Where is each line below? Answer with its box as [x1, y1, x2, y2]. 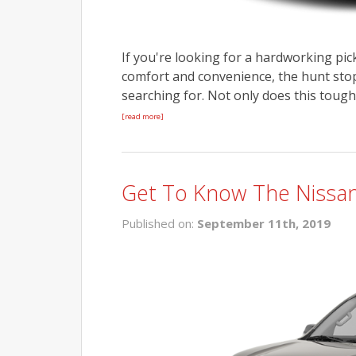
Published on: [122, 215, 197, 231]
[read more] [122, 110, 164, 122]
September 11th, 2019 [197, 215, 331, 231]
